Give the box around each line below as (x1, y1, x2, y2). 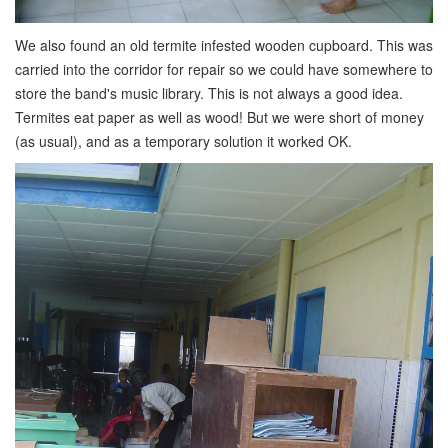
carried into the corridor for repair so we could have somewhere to (15, 59, 433, 79)
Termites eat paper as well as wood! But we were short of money (15, 107, 424, 127)
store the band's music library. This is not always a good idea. (15, 83, 403, 103)
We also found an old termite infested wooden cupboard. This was (15, 35, 433, 55)
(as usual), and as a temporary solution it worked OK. (15, 131, 352, 151)
